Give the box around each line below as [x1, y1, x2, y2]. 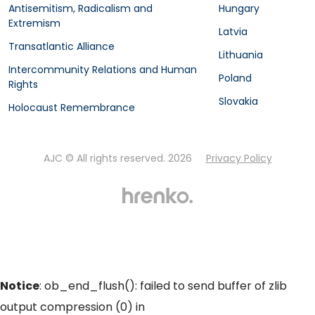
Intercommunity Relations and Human [8, 63, 197, 77]
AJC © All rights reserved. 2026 [43, 151, 195, 165]
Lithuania [218, 48, 263, 62]
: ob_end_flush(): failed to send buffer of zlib [39, 278, 287, 294]
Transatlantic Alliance [8, 39, 115, 53]
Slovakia [218, 94, 258, 108]
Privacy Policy [205, 151, 272, 165]
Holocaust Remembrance [8, 101, 135, 115]
